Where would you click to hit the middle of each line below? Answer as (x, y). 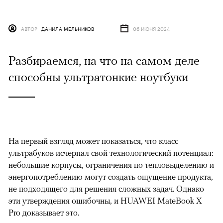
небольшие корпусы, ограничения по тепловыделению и (111, 165)
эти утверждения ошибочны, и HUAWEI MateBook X (105, 201)
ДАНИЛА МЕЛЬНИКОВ (68, 29)
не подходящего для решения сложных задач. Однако (106, 189)
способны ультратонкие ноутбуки (98, 77)
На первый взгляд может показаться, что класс (93, 141)
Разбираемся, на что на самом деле (104, 60)
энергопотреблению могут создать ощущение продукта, (111, 177)
